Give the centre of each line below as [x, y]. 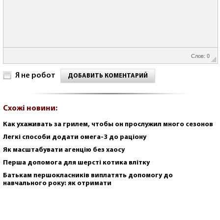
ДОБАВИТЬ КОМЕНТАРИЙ [108, 76]
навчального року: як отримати [57, 183]
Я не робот [35, 75]
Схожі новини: [30, 108]
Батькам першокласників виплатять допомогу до [88, 175]
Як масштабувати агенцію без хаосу [64, 150]
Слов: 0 [200, 55]
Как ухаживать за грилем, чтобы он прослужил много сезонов [108, 124]
